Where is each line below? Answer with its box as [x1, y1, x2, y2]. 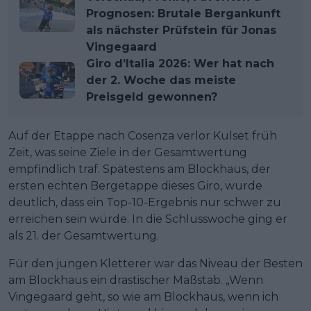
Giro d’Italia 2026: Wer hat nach [86, 56, 274, 70]
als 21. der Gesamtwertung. [8, 228, 159, 242]
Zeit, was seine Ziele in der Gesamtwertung [8, 145, 247, 159]
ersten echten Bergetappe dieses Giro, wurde [8, 178, 262, 192]
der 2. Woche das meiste [86, 73, 236, 87]
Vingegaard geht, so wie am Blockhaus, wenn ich [8, 289, 278, 303]
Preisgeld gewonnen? [86, 90, 217, 103]
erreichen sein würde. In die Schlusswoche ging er [8, 212, 287, 226]
